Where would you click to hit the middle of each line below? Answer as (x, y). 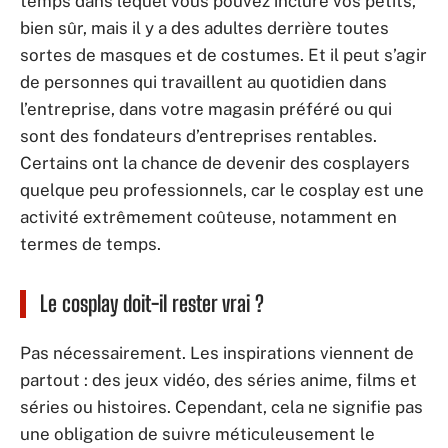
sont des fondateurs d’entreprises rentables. (198, 135)
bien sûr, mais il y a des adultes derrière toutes (204, 27)
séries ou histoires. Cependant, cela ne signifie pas (221, 407)
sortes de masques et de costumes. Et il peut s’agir (223, 54)
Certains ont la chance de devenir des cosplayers (215, 162)
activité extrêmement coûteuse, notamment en (208, 216)
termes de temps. (90, 243)
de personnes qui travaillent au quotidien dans (203, 81)
